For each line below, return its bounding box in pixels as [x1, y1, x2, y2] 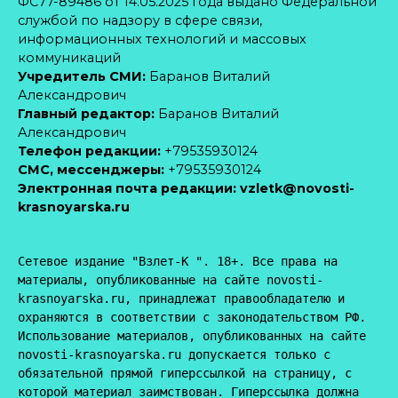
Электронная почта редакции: [18, 179, 236, 196]
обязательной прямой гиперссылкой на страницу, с [18, 365, 352, 380]
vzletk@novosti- [240, 179, 354, 196]
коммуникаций [18, 49, 121, 66]
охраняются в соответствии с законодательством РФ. [18, 309, 366, 324]
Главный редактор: [18, 105, 155, 122]
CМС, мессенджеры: [18, 161, 164, 178]
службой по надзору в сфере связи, [18, 12, 262, 28]
